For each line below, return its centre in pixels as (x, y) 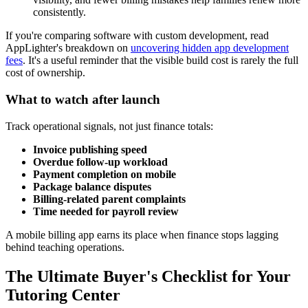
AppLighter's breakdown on (68, 48)
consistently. (59, 12)
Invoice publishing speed (90, 149)
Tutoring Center (63, 295)
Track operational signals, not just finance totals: (109, 126)
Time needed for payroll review (106, 211)
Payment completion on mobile (104, 174)
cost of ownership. (45, 73)
